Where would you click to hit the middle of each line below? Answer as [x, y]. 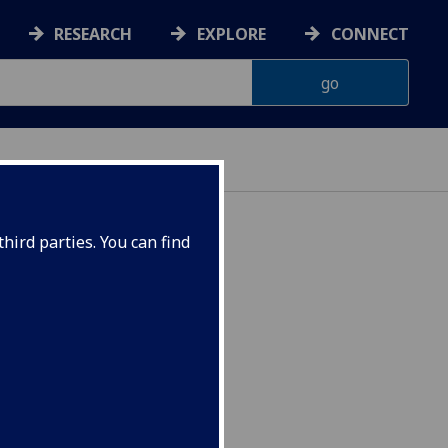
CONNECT [370, 34]
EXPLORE [232, 34]
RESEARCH [93, 34]
